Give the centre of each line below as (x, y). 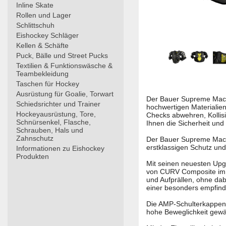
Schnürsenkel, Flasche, (53, 122)
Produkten (33, 156)
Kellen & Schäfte (42, 45)
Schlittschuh (35, 25)
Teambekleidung (42, 74)
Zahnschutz (35, 138)
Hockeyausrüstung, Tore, (56, 114)
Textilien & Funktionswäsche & (64, 66)
